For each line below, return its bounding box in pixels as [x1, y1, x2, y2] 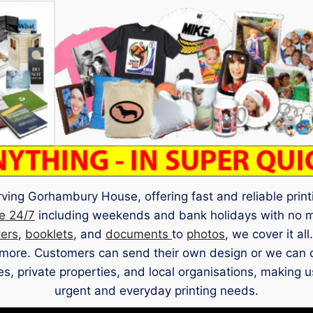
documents [105, 227, 172, 242]
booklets [25, 227, 73, 242]
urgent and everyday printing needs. [54, 284, 259, 298]
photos [187, 227, 225, 242]
